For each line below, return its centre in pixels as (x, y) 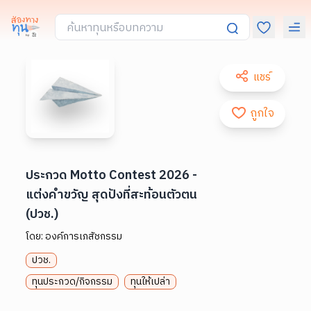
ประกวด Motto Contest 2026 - (112, 175)
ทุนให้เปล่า (151, 281)
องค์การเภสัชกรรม (84, 236)
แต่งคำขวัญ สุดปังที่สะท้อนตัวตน (112, 195)
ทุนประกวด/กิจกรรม (73, 281)
